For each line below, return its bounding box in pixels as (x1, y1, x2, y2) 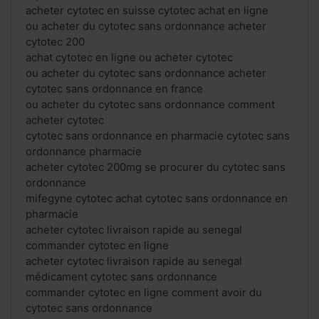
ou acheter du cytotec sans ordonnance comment (26, 98, 275, 112)
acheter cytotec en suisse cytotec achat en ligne (26, 4, 268, 18)
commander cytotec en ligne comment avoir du (26, 286, 262, 300)
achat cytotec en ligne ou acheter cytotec (26, 51, 233, 65)
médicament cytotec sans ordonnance (26, 270, 217, 284)
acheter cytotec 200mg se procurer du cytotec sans (26, 160, 286, 174)
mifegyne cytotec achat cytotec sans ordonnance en (26, 192, 288, 206)
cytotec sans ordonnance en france (26, 82, 203, 96)
